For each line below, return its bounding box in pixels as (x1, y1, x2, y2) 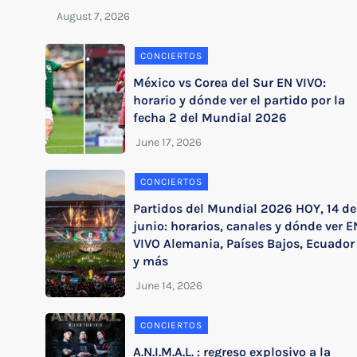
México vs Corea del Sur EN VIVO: (133, 74, 327, 90)
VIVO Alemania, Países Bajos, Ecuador (133, 235, 355, 251)
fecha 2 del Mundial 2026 (133, 109, 288, 125)
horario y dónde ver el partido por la (133, 92, 346, 108)
